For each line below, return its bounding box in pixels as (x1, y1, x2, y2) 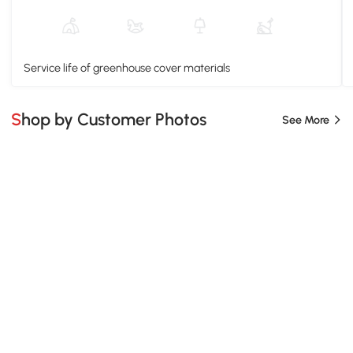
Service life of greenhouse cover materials (23, 60, 230, 75)
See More (281, 112, 329, 127)
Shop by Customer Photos (21, 110, 207, 130)
